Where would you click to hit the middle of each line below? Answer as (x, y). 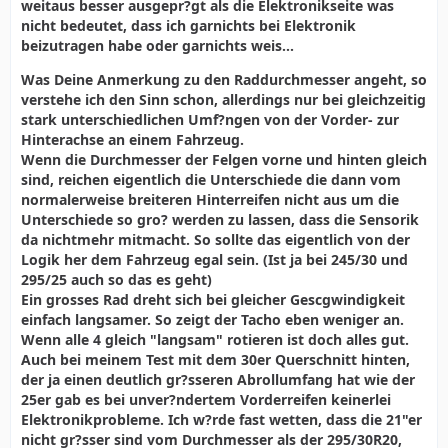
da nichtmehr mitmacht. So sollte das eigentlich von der (215, 239)
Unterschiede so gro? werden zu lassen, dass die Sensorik (220, 219)
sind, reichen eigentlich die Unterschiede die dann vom (211, 179)
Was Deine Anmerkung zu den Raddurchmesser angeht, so (224, 79)
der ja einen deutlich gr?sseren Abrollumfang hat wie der (218, 379)
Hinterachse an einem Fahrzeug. (132, 139)
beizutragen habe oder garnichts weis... (157, 45)
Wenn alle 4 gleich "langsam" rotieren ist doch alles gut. (215, 339)
